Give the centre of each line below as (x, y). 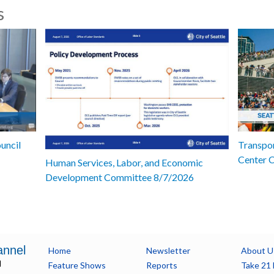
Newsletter (168, 250)
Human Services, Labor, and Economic (124, 162)
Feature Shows (77, 265)
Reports (161, 265)
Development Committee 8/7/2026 (120, 177)
